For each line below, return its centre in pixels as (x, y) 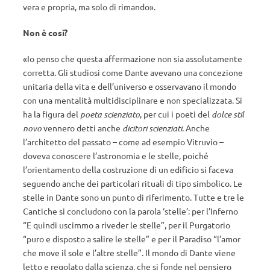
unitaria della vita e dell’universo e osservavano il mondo (130, 86)
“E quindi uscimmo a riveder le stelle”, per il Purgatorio (127, 225)
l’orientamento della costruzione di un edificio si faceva (128, 169)
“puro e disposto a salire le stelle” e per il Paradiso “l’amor (132, 239)
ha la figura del (52, 114)
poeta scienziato (110, 114)
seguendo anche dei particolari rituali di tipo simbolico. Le (133, 183)
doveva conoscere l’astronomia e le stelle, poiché (116, 155)
